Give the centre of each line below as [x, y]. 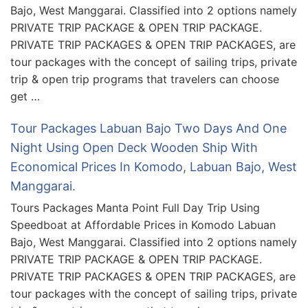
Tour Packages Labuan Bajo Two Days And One [148, 128]
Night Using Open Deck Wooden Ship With [134, 147]
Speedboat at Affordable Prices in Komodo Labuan [143, 224]
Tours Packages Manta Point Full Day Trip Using [135, 207]
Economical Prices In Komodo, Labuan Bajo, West [154, 166]
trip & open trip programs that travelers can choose [145, 79]
